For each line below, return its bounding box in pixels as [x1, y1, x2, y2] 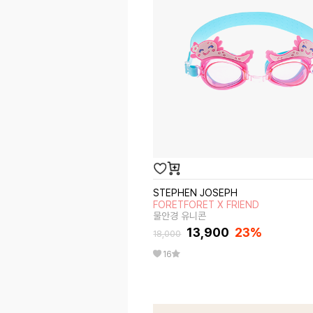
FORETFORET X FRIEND [153, 199, 260, 210]
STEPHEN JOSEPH [153, 187, 238, 198]
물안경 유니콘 [153, 210, 207, 221]
